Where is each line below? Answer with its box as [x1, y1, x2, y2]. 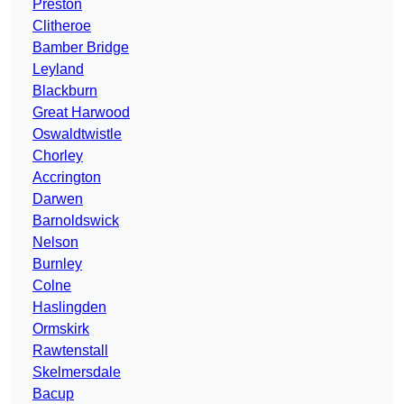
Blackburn [32, 83, 97, 99]
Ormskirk [32, 321, 89, 337]
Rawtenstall [32, 343, 108, 359]
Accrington [32, 170, 101, 186]
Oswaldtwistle [32, 126, 122, 142]
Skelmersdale [32, 364, 121, 381]
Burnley [32, 256, 82, 272]
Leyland [32, 61, 84, 78]
